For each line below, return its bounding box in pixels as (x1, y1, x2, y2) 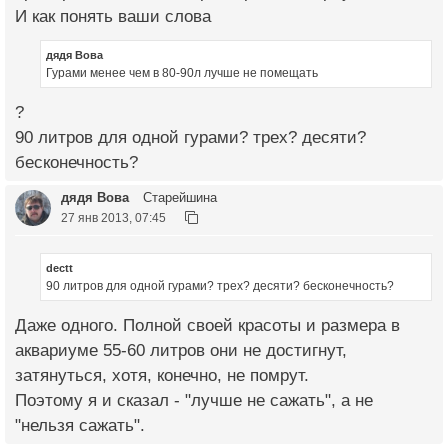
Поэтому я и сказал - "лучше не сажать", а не (15, 390, 373, 410)
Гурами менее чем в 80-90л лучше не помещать (46, 66, 318, 81)
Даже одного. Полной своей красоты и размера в (15, 315, 400, 335)
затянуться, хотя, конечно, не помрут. (15, 365, 309, 385)
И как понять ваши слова (15, 6, 211, 26)
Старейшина (139, 190, 217, 206)
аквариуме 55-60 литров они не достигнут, (15, 340, 347, 360)
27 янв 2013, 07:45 (61, 211, 166, 225)
